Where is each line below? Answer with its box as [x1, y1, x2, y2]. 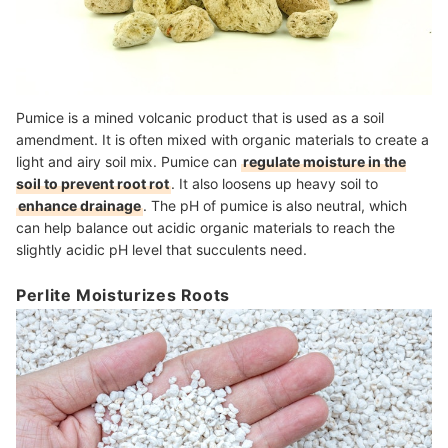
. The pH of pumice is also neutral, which [143, 196, 407, 214]
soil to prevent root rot [16, 174, 169, 192]
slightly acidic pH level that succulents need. [16, 240, 311, 258]
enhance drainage [18, 196, 141, 214]
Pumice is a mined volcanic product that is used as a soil [16, 108, 384, 126]
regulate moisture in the [243, 152, 406, 170]
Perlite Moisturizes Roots [16, 285, 230, 306]
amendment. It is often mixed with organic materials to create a [16, 130, 429, 148]
